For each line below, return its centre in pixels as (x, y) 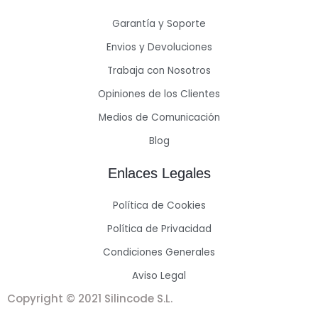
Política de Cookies (159, 205)
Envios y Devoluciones (159, 47)
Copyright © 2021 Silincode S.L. (90, 298)
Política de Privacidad (159, 229)
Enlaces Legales (159, 173)
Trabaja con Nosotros (159, 70)
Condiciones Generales (159, 252)
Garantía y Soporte (159, 23)
